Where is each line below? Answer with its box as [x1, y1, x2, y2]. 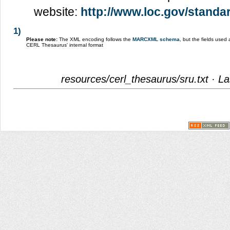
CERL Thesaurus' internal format [26, 42, 103, 48]
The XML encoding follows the [57, 36, 132, 42]
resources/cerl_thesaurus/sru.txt [61, 73, 208, 85]
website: [34, 5, 81, 18]
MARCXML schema [132, 36, 180, 42]
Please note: [26, 36, 57, 42]
